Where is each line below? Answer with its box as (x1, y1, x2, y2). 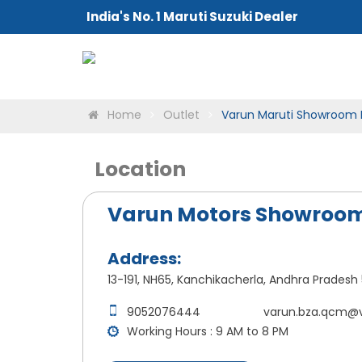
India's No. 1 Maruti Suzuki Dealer (86, 8, 298, 25)
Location (95, 155, 186, 183)
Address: (107, 247, 181, 270)
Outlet (163, 107, 200, 123)
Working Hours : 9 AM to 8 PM (127, 323, 288, 339)
